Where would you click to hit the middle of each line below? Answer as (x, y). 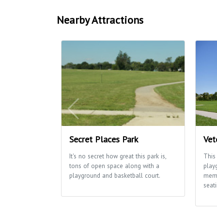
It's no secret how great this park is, (118, 156)
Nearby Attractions (100, 20)
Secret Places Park (104, 139)
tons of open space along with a (114, 166)
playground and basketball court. (115, 175)
